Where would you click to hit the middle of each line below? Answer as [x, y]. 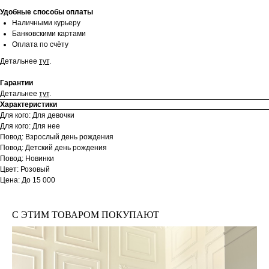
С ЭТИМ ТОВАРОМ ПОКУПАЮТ [86, 215]
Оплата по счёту [40, 45]
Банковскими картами [49, 34]
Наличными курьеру [46, 23]
